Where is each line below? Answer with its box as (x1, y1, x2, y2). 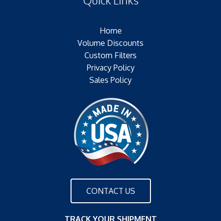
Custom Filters (84, 50, 137, 61)
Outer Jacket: (34, 15, 79, 25)
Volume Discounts (77, 38, 144, 48)
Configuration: (34, 27, 83, 37)
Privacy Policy (86, 63, 135, 73)
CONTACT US (86, 186, 135, 196)
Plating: (34, 2, 59, 13)
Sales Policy (89, 75, 132, 85)
